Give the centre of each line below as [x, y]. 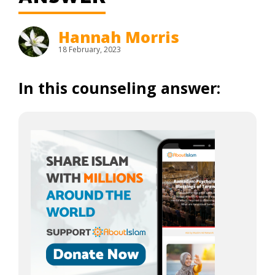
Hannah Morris [119, 37]
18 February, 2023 [90, 49]
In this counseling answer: [119, 88]
